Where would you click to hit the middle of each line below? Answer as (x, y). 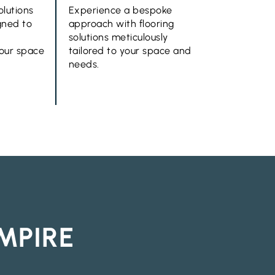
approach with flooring (121, 24)
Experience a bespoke (120, 10)
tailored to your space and (130, 51)
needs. (84, 64)
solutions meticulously (118, 37)
